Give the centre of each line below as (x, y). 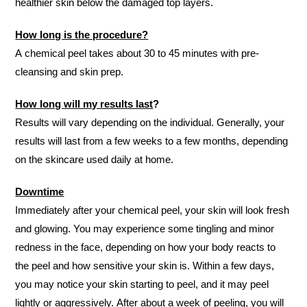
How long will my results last (84, 104)
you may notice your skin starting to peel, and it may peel (142, 284)
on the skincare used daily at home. (95, 159)
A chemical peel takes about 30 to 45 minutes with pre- (137, 53)
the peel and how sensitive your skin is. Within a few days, (145, 266)
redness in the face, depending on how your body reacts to (146, 247)
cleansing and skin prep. (70, 72)
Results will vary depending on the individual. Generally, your (150, 122)
